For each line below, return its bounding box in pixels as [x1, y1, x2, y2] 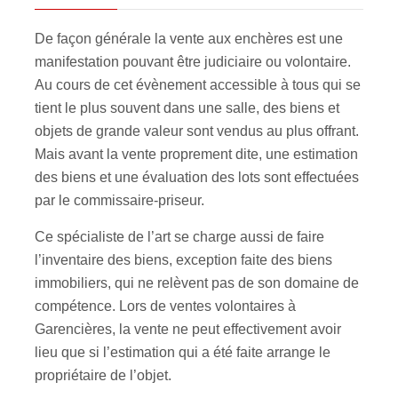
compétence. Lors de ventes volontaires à [35, 298, 296, 314]
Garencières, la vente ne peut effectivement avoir [35, 321, 341, 337]
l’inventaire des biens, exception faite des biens [35, 251, 332, 267]
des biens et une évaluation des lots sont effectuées [35, 169, 359, 185]
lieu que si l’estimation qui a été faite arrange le [35, 344, 330, 360]
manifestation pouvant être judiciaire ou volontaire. [35, 53, 351, 69]
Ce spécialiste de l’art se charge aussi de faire [35, 228, 324, 244]
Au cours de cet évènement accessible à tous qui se [35, 76, 361, 92]
